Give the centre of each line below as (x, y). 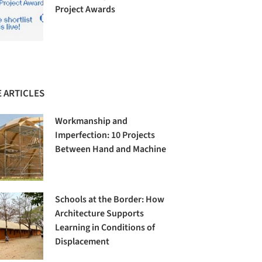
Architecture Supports (100, 214)
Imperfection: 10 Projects (105, 135)
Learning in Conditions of (105, 228)
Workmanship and (92, 121)
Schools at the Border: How (110, 200)
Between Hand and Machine (111, 149)
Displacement (82, 242)
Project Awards (85, 10)
